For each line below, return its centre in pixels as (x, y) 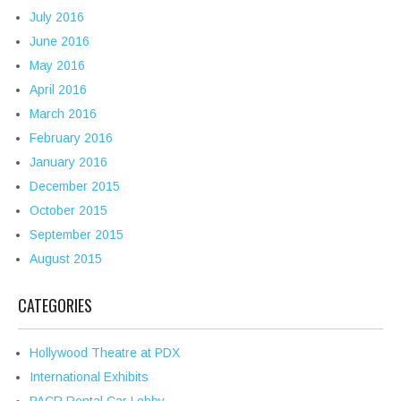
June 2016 (60, 42)
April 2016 (58, 90)
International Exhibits (89, 377)
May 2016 (57, 66)
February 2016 (71, 138)
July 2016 (57, 17)
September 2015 (77, 235)
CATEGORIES (55, 306)
